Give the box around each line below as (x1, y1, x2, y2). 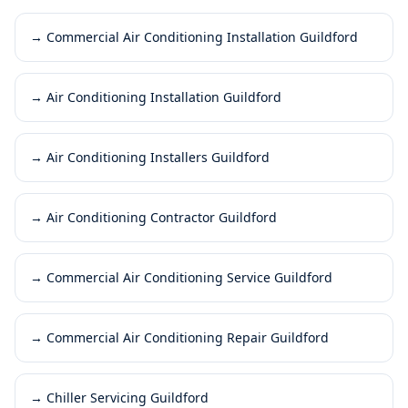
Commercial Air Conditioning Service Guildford (46, 269, 332, 286)
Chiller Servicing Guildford (46, 389, 209, 406)
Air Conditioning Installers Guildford (46, 148, 270, 166)
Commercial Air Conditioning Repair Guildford (46, 329, 329, 346)
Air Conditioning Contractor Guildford (46, 209, 277, 226)
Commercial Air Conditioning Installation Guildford (46, 28, 358, 46)
